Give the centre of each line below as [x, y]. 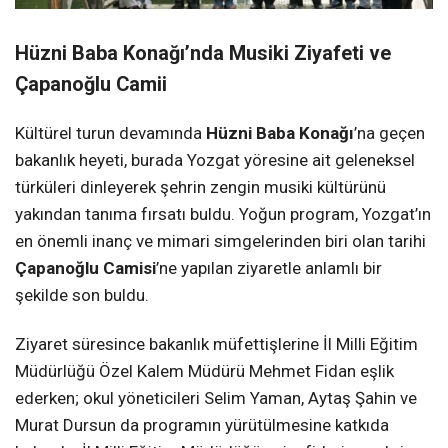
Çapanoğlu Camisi [85, 267]
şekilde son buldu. [82, 294]
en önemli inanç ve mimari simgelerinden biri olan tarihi [220, 240]
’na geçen [389, 132]
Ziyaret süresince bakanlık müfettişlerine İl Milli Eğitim [216, 343]
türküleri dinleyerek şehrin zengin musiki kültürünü [200, 186]
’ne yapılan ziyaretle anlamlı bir [269, 267]
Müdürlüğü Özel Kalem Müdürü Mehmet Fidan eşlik [204, 370]
